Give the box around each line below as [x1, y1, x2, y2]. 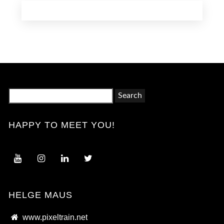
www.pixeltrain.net [20, 213, 87, 222]
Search [8, 90, 31, 98]
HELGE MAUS [8, 190, 73, 200]
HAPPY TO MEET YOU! [8, 120, 115, 130]
